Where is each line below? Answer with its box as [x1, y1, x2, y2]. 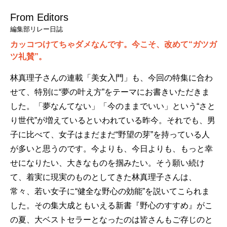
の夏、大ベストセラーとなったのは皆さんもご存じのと [10, 215, 213, 224]
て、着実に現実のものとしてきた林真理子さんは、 [10, 172, 197, 181]
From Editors [10, 11, 68, 23]
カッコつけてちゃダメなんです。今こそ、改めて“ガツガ [10, 40, 217, 49]
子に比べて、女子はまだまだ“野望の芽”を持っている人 [10, 130, 210, 139]
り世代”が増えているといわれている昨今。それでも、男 [10, 116, 215, 125]
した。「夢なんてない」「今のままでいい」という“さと [10, 101, 215, 110]
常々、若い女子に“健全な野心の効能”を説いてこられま [10, 186, 210, 196]
